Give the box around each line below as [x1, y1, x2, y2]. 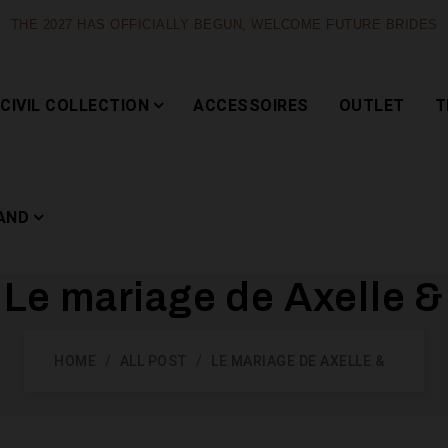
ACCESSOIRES [193, 96, 309, 115]
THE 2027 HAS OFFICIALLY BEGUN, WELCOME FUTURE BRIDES [10, 18, 438, 32]
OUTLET [338, 96, 405, 115]
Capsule [245, 341, 297, 356]
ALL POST [119, 353, 188, 369]
